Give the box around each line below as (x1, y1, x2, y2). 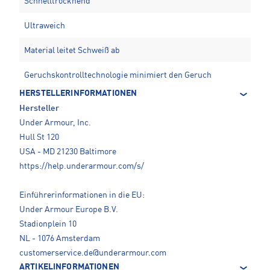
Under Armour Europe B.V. (19, 206, 118, 215)
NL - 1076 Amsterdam (19, 234, 100, 243)
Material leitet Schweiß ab (24, 46, 120, 55)
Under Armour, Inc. (19, 119, 91, 128)
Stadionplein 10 (19, 220, 77, 229)
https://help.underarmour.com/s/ (19, 162, 144, 171)
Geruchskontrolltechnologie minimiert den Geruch (24, 71, 212, 80)
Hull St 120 (19, 133, 59, 142)
